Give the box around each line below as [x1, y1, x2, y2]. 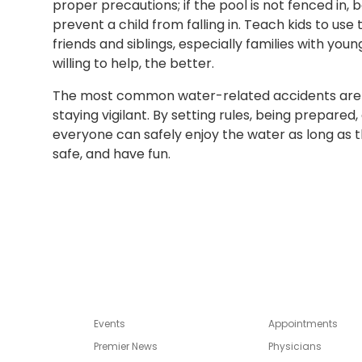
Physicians [268, 339, 322, 354]
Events [94, 317, 125, 331]
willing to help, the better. [52, 54, 214, 74]
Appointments [268, 317, 338, 331]
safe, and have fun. [52, 145, 170, 164]
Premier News [94, 339, 158, 354]
